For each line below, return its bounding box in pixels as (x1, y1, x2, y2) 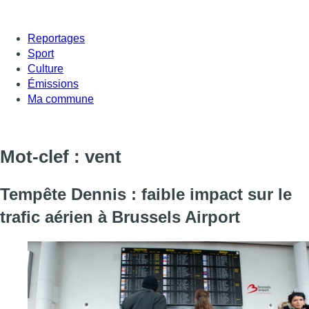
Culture (28, 62, 63, 74)
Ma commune (28, 92, 94, 105)
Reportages (28, 32, 85, 44)
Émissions (28, 77, 79, 90)
